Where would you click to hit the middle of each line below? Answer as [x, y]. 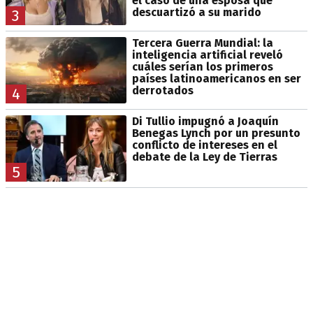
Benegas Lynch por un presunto [216, 133]
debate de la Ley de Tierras [204, 156]
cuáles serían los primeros [202, 66]
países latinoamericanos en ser [216, 78]
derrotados [162, 90]
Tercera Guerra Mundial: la [202, 43]
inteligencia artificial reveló [207, 54]
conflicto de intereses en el [204, 145]
